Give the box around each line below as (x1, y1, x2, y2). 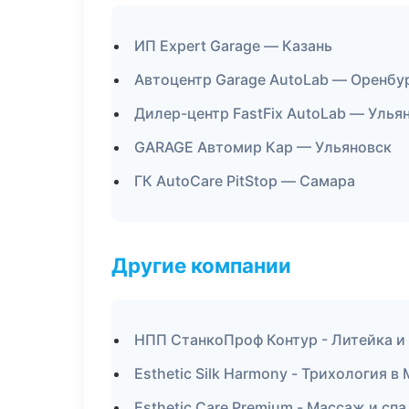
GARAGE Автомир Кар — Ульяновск (134, 138, 392, 156)
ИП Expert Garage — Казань (134, 37, 332, 55)
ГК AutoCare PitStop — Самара (134, 172, 355, 190)
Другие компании (111, 253, 291, 278)
